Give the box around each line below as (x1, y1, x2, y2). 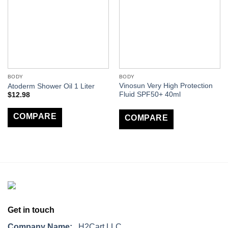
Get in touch (8, 205, 54, 214)
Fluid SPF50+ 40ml (119, 90, 181, 98)
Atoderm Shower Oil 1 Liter (7, 82, 95, 90)
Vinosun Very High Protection (119, 81, 213, 90)
